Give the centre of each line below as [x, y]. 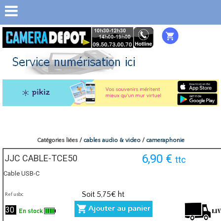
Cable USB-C [21, 174]
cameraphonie [165, 141]
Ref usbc [14, 195]
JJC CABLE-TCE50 [41, 158]
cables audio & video [112, 141]
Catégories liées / [60, 141]
